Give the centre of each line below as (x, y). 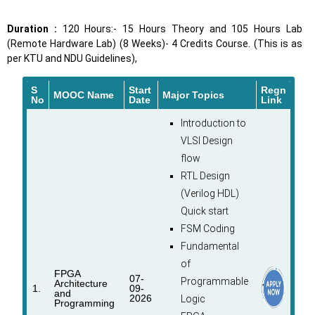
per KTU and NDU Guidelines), (72, 59)
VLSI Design (206, 141)
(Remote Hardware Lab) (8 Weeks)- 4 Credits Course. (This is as (155, 44)
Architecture (81, 284)
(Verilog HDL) (210, 194)
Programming (84, 303)
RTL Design (205, 176)
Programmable (214, 282)
